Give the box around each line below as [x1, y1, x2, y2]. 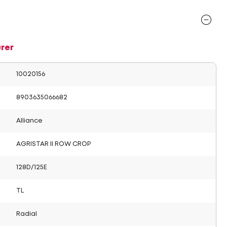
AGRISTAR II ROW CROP [16, 141, 91, 147]
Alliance [16, 118, 43, 124]
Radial [16, 211, 37, 217]
